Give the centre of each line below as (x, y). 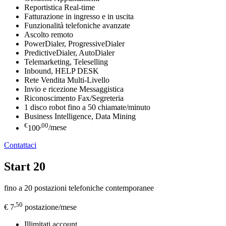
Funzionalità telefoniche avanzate (77, 26)
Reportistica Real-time (60, 8)
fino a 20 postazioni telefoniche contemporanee (79, 188)
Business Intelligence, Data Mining (80, 117)
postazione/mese (50, 207)
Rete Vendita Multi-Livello (67, 80)
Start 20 (25, 166)
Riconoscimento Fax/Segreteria (74, 98)
